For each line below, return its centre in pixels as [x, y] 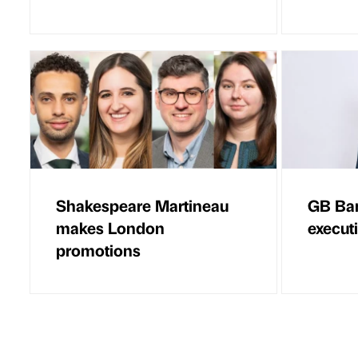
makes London [110, 227]
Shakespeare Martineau [142, 205]
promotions [98, 249]
